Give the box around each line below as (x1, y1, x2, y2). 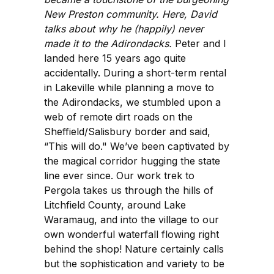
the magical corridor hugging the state (44, 154, 220, 167)
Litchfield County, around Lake (44, 198, 186, 211)
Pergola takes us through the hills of (44, 183, 213, 196)
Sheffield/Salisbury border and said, (44, 125, 210, 138)
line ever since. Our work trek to (44, 169, 194, 182)
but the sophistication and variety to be (44, 257, 224, 270)
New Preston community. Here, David (44, 7, 217, 20)
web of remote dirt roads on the (44, 110, 193, 123)
